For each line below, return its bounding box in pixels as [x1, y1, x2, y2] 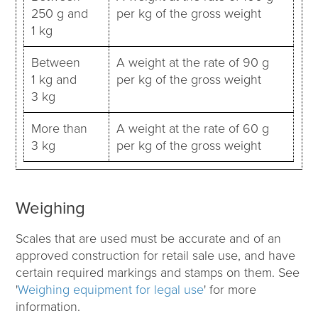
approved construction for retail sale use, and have [16, 247, 296, 263]
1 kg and [31, 71, 77, 87]
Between [31, 54, 81, 70]
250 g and [31, 5, 89, 21]
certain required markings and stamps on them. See [16, 264, 300, 280]
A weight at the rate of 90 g [116, 54, 270, 70]
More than [31, 120, 88, 136]
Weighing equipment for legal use [18, 281, 204, 297]
